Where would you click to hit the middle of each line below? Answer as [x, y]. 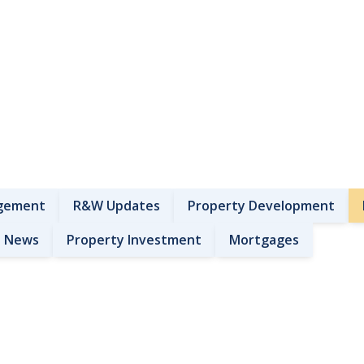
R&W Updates [117, 206]
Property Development [262, 206]
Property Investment [134, 240]
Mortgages [264, 240]
